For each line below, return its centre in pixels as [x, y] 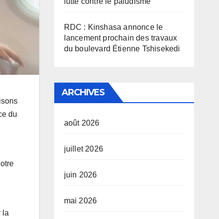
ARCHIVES [83, 92]
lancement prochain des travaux [120, 38]
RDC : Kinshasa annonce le [113, 27]
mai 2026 [80, 201]
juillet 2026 [83, 149]
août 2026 [82, 123]
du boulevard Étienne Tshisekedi [122, 49]
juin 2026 [80, 175]
